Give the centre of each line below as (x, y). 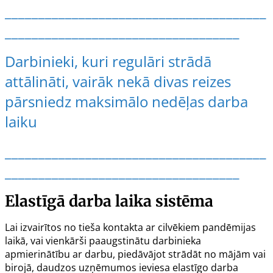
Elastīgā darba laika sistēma (109, 201)
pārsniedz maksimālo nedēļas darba (126, 101)
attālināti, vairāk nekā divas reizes (118, 81)
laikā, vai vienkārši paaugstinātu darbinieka (103, 240)
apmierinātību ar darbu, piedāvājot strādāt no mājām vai (135, 254)
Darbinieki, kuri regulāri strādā (108, 61)
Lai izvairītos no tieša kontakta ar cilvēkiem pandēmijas (130, 227)
